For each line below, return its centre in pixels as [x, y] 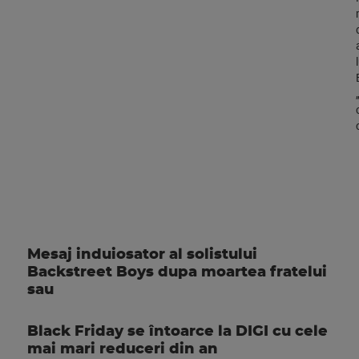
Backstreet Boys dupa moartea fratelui [177, 272]
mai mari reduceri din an [123, 349]
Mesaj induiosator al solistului [142, 255]
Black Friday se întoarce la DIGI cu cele [177, 332]
